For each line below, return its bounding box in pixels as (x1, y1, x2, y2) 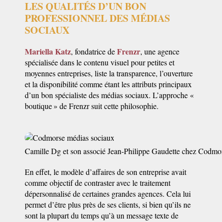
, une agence (140, 46, 179, 56)
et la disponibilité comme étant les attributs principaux (25, 79, 192, 89)
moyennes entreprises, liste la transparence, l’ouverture (25, 68, 193, 78)
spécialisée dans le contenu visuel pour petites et (25, 57, 174, 67)
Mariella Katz (25, 46, 71, 57)
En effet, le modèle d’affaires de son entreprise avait (25, 166, 186, 177)
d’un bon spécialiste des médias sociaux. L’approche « (25, 90, 195, 100)
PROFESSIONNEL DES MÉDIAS (25, 11, 170, 25)
